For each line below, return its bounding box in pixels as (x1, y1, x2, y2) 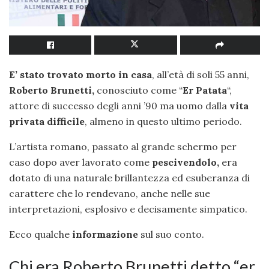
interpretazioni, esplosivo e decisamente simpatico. (9, 203, 247, 216)
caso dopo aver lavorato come (9, 156, 152, 169)
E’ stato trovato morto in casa (9, 68, 152, 81)
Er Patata (183, 84, 227, 97)
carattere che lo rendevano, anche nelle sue (9, 187, 210, 200)
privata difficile (9, 115, 85, 128)
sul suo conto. (138, 228, 204, 241)
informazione (72, 228, 138, 241)
